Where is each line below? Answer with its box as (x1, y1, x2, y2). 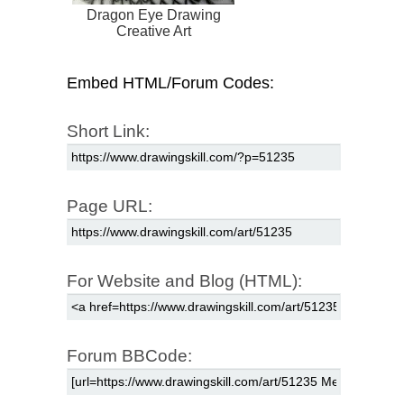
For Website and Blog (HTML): (67, 271, 302, 290)
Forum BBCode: (67, 345, 192, 365)
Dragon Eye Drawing (86, 6, 221, 23)
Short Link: (67, 121, 150, 141)
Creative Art (115, 23, 191, 39)
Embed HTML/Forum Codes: (67, 73, 274, 92)
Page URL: (67, 196, 152, 216)
